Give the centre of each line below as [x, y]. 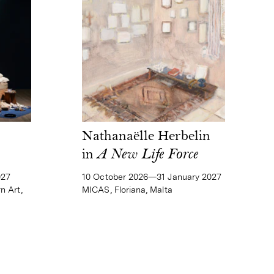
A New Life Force [148, 156]
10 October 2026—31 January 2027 [152, 177]
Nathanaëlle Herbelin [146, 137]
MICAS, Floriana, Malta [127, 190]
